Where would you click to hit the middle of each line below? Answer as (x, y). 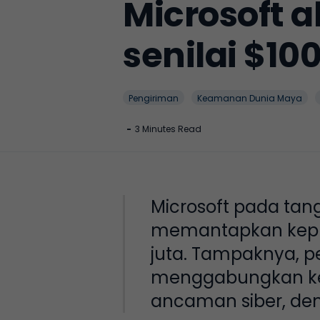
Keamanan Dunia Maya (250, 98)
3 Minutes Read (168, 129)
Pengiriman (154, 98)
